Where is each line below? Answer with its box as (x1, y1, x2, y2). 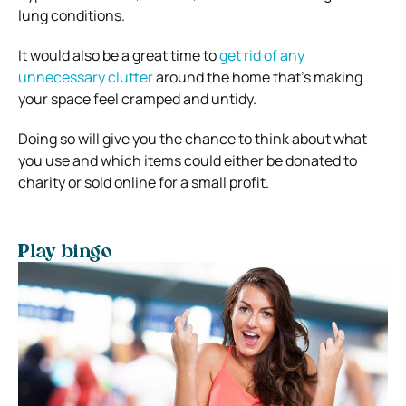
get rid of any (219, 44, 304, 65)
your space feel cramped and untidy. (18, 88, 256, 109)
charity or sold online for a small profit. (18, 171, 269, 192)
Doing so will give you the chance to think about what (18, 128, 367, 149)
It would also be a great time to (18, 44, 219, 65)
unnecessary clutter (18, 66, 153, 87)
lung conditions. (18, 5, 125, 25)
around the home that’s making (153, 66, 362, 87)
